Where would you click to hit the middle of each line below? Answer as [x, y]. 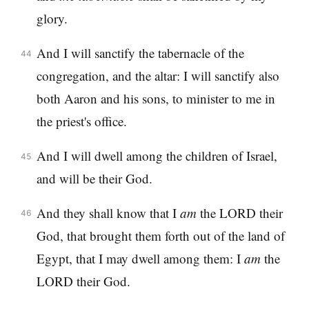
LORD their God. [83, 281]
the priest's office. [81, 121]
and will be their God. [94, 178]
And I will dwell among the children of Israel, [157, 155]
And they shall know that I [108, 212]
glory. [52, 19]
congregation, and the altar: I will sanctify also [158, 75]
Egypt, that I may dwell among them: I [140, 258]
